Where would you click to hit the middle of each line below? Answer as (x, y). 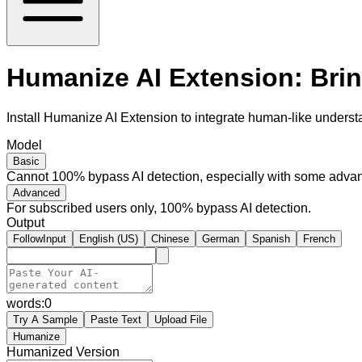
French (319, 238)
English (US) (109, 238)
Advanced (36, 192)
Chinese (170, 238)
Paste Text (116, 319)
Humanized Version (63, 351)
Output (25, 222)
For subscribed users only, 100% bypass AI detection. (159, 208)
